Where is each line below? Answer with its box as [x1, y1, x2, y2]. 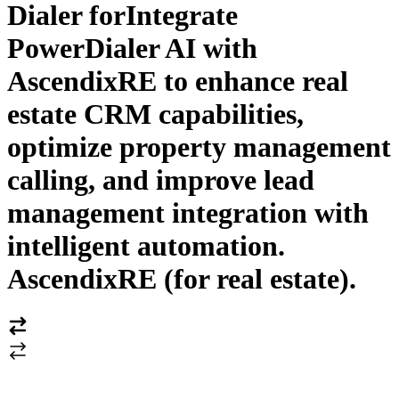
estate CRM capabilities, [7, 98, 304, 131]
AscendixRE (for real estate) [7, 263, 349, 296]
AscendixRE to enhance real [7, 65, 348, 98]
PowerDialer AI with [7, 32, 257, 65]
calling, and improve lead [7, 164, 314, 197]
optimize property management [7, 131, 391, 164]
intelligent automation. [7, 230, 285, 263]
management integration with [7, 197, 369, 230]
